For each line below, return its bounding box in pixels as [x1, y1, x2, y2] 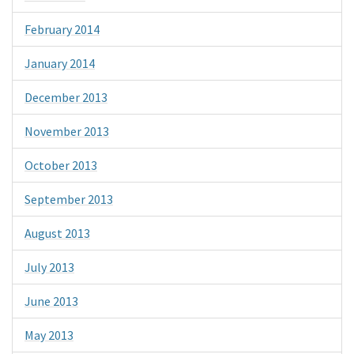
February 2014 [24, 21, 100, 37]
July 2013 [24, 258, 74, 275]
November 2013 [24, 122, 109, 139]
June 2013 [24, 292, 78, 309]
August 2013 [24, 224, 90, 241]
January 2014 [24, 55, 95, 71]
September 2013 [24, 190, 113, 207]
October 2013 [24, 156, 97, 173]
